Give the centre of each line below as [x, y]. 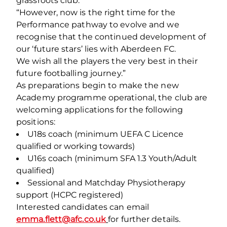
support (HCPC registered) [70, 195]
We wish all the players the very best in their [107, 61]
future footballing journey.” [71, 73]
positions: [36, 122]
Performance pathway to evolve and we [98, 24]
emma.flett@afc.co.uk [61, 219]
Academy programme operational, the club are [112, 97]
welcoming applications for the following [100, 109]
